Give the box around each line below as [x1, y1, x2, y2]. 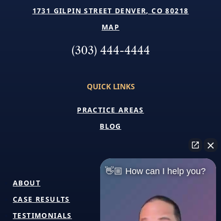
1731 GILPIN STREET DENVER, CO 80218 [32, 5, 189, 15]
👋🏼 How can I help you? [105, 166, 206, 176]
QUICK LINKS [86, 81, 135, 91]
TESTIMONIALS [13, 210, 72, 220]
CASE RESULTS [13, 194, 70, 204]
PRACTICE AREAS [77, 105, 144, 114]
